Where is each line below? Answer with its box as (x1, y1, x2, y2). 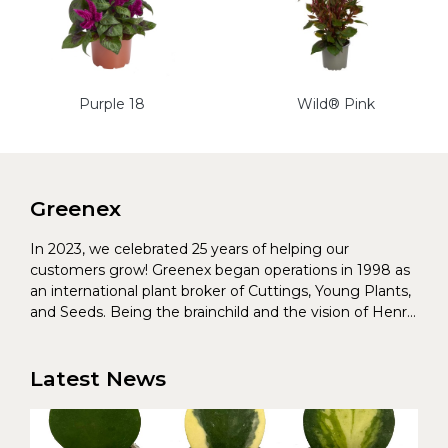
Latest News (30, 366, 166, 392)
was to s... (30, 345, 96, 364)
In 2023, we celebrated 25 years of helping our (30, 240, 349, 259)
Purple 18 (79, 95, 145, 114)
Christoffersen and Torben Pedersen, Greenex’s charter (30, 324, 412, 343)
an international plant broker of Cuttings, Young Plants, (30, 282, 411, 301)
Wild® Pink (297, 95, 375, 114)
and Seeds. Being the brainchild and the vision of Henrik (30, 303, 418, 322)
